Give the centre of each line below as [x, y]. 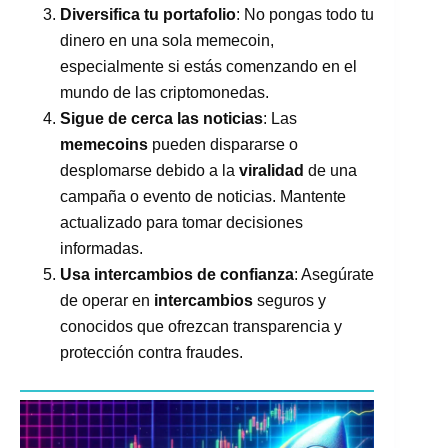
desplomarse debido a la [149, 171]
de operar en [107, 301]
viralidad [271, 171]
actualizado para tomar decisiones [181, 223]
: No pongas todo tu [305, 15]
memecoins [104, 145]
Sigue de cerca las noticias [161, 119]
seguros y [289, 301]
